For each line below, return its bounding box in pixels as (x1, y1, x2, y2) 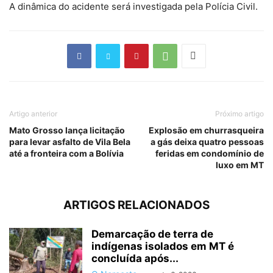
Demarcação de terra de (91, 227, 213, 240)
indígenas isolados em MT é (91, 239, 234, 252)
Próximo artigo (215, 108, 264, 118)
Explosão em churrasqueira (149, 124, 264, 135)
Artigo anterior (9, 108, 57, 118)
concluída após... (91, 252, 179, 264)
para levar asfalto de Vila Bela (9, 136, 130, 147)
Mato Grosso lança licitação (9, 124, 125, 135)
